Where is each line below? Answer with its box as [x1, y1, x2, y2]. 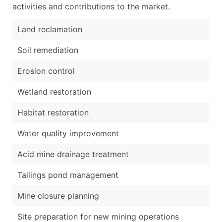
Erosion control [17, 65, 75, 76]
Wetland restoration [17, 86, 91, 97]
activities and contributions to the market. [12, 1, 170, 11]
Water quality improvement [17, 128, 119, 138]
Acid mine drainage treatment [17, 149, 129, 159]
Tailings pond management [17, 169, 118, 180]
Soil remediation [17, 45, 78, 55]
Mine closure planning [17, 190, 99, 201]
